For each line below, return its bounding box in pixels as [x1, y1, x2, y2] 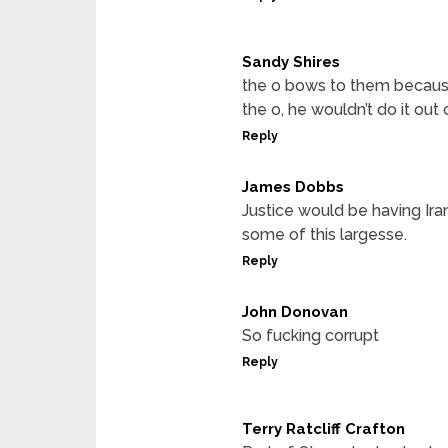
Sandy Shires [242, 52, 340, 71]
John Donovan [242, 302, 348, 321]
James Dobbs [242, 177, 344, 196]
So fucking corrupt [242, 325, 379, 345]
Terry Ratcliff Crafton [242, 419, 405, 438]
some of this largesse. [242, 224, 407, 244]
